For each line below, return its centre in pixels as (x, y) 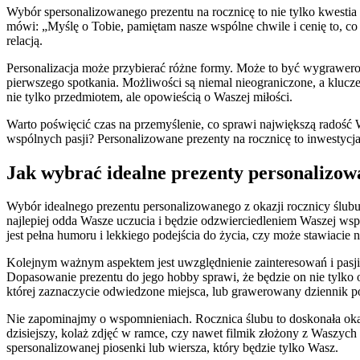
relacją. (25, 40)
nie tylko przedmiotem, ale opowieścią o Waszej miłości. (149, 96)
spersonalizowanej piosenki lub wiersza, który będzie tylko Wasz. (172, 348)
